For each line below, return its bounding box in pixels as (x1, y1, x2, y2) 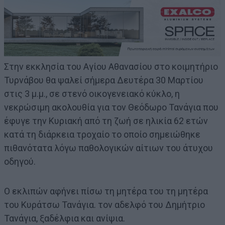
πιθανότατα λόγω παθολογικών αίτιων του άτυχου (4, 143, 213, 154)
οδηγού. (4, 156, 36, 167)
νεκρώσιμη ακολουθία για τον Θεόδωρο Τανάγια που (4, 102, 218, 113)
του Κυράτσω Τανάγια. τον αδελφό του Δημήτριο (4, 199, 205, 210)
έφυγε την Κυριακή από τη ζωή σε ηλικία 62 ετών (4, 116, 208, 127)
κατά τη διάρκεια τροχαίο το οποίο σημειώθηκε (4, 129, 200, 140)
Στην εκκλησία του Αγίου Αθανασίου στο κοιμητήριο (4, 61, 218, 72)
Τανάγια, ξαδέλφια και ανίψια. (4, 213, 125, 224)
